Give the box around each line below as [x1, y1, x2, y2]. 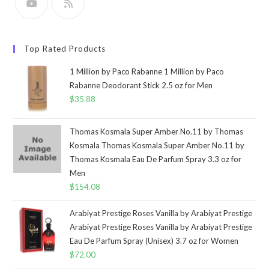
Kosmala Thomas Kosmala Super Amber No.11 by [70, 140, 245, 150]
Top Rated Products [24, 43, 106, 53]
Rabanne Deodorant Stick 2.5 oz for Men [70, 80, 213, 90]
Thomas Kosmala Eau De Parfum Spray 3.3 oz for [70, 154, 242, 164]
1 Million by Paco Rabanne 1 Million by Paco [70, 66, 225, 76]
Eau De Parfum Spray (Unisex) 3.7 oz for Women [70, 235, 239, 246]
